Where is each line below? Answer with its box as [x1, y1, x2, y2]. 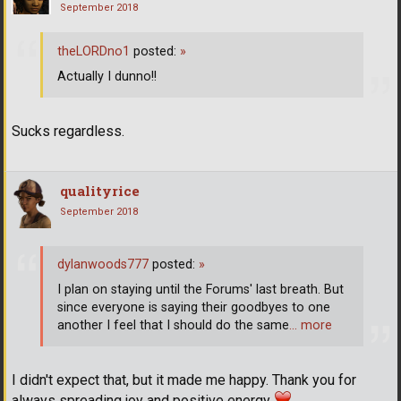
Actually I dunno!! [57, 68, 157, 84]
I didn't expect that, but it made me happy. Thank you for [12, 371, 356, 388]
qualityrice [60, 181, 140, 200]
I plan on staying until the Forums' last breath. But [57, 282, 344, 298]
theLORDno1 [57, 43, 130, 59]
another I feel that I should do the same [57, 318, 289, 334]
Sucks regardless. [12, 122, 124, 140]
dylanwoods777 [57, 257, 149, 273]
